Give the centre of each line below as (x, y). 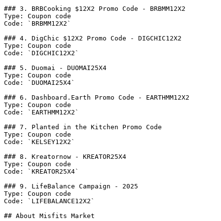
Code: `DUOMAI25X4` (39, 83)
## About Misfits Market (49, 216)
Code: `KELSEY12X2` (39, 142)
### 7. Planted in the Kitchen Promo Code (83, 127)
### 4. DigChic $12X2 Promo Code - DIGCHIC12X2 (93, 38)
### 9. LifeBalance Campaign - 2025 (71, 186)
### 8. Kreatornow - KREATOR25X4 (65, 157)
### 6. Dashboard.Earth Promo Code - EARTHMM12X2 (97, 97)
